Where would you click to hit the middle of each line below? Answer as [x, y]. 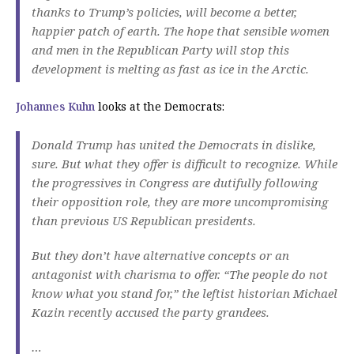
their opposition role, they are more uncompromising [180, 202]
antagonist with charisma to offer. [126, 275]
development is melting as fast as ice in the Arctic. [170, 69]
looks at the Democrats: [160, 107]
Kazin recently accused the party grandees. [151, 313]
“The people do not [276, 275]
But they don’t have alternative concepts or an [160, 256]
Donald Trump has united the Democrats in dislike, [174, 145]
